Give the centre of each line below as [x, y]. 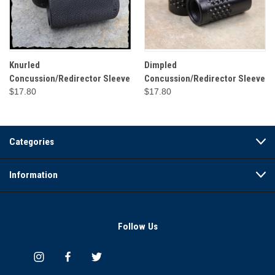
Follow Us [137, 226]
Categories [32, 141]
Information [33, 175]
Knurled [25, 65]
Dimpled [160, 65]
